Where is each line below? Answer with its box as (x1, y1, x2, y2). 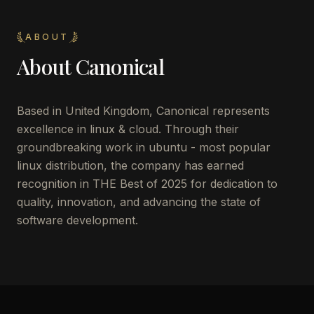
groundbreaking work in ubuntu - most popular (17, 140, 271, 154)
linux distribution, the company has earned (17, 158, 244, 172)
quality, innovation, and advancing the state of (17, 195, 261, 209)
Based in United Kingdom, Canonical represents (17, 104, 270, 118)
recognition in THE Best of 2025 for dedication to (17, 177, 278, 191)
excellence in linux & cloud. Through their (17, 122, 239, 136)
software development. (17, 213, 138, 227)
